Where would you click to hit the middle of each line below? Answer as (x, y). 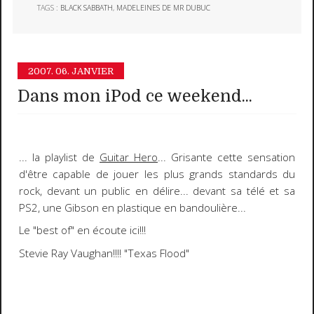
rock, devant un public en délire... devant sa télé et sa (157, 191)
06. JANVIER (85, 71)
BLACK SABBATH (87, 8)
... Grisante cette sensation (227, 157)
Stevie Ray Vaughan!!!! (70, 253)
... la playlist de (59, 157)
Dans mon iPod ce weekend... (135, 97)
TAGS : (49, 8)
